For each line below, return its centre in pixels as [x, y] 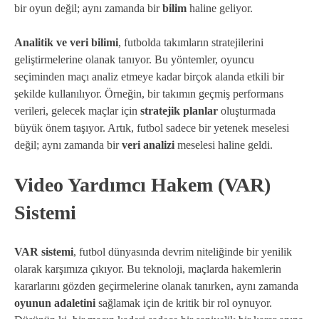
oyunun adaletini [55, 303]
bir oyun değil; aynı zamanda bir [88, 9]
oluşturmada [247, 111]
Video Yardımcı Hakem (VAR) [142, 185]
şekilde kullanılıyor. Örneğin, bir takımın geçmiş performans [149, 94]
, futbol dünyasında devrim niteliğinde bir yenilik [183, 252]
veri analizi [148, 145]
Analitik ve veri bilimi [66, 43]
